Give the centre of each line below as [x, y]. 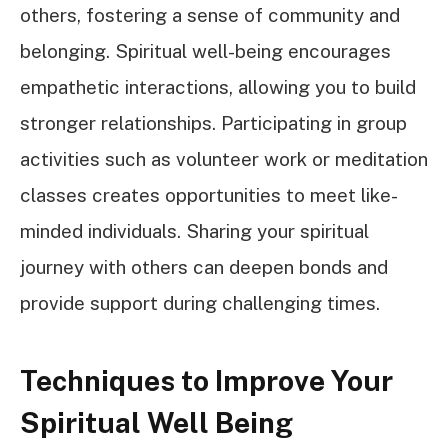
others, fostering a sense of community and [210, 15]
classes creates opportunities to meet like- [209, 195]
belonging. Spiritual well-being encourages [205, 51]
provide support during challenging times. [200, 303]
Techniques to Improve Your [206, 380]
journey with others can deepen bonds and [204, 267]
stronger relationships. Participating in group [213, 123]
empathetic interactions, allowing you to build [218, 87]
